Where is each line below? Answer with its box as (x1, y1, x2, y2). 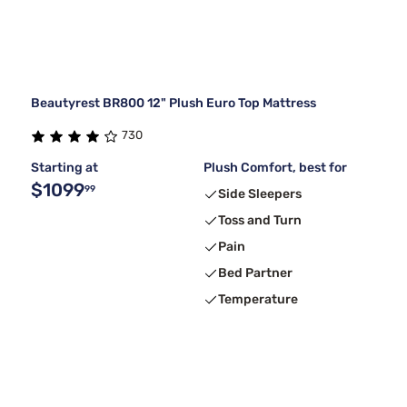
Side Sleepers (218, 186, 302, 203)
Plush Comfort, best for (203, 160, 347, 176)
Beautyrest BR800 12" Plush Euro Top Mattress (31, 95, 316, 112)
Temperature (218, 292, 298, 308)
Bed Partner (218, 265, 293, 282)
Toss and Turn (218, 213, 302, 229)
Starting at (31, 160, 98, 176)
